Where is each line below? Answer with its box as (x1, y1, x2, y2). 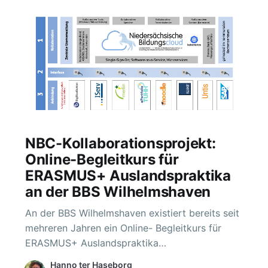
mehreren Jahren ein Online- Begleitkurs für (25, 221, 221, 234)
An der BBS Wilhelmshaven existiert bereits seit (25, 206, 239, 219)
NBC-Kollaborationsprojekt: (25, 135, 216, 153)
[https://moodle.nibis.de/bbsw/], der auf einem (25, 251, 236, 264)
